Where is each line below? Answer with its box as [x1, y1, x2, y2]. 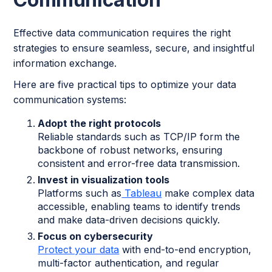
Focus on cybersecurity [38, 230, 154, 243]
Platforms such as [38, 187, 122, 200]
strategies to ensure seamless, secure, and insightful [13, 42, 255, 55]
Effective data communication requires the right [13, 27, 231, 39]
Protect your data [38, 243, 120, 256]
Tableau [121, 187, 162, 200]
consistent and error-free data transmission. [38, 157, 240, 170]
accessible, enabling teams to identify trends [38, 200, 241, 213]
